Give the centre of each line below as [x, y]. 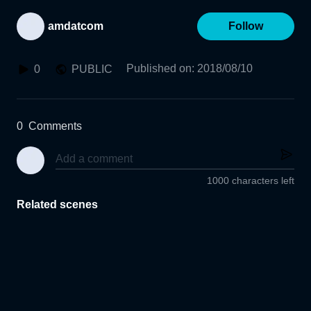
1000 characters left [251, 181]
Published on [159, 68]
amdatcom [76, 26]
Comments [55, 126]
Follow [246, 26]
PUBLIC [92, 69]
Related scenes [57, 205]
